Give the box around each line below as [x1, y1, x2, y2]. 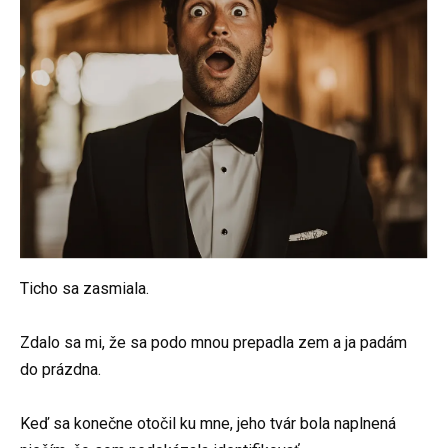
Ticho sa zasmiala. [20, 278, 149, 298]
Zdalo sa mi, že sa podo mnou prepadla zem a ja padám [20, 332, 407, 352]
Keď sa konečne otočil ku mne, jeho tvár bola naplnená [20, 413, 396, 433]
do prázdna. [20, 359, 101, 379]
